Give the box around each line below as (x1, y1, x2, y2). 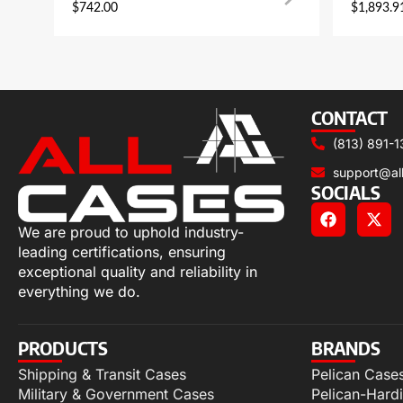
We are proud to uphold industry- (18, 222, 244, 241)
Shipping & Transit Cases (18, 364, 186, 383)
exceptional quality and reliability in (18, 262, 257, 281)
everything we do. (18, 282, 140, 300)
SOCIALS (311, 180, 381, 203)
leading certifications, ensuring (18, 242, 226, 261)
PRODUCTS (18, 336, 108, 359)
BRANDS (311, 336, 381, 359)
